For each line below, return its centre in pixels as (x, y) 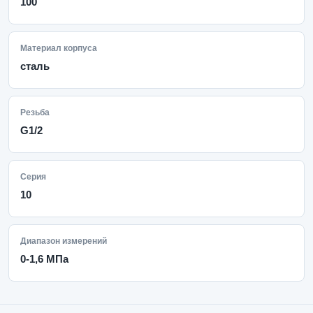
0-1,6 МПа (44, 259)
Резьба (35, 112)
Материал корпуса (59, 48)
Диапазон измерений (64, 241)
